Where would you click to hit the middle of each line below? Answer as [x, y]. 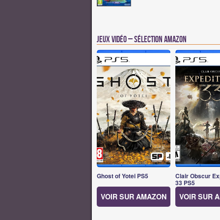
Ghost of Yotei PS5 [123, 176]
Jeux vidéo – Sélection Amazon [142, 40]
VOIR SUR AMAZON [134, 196]
